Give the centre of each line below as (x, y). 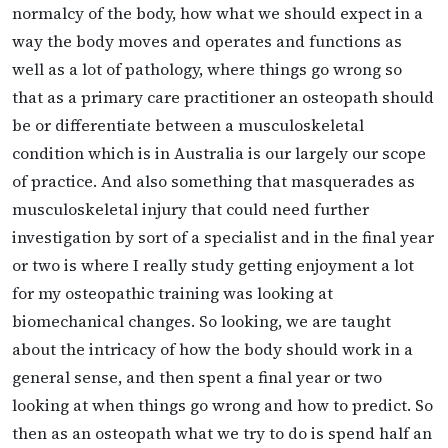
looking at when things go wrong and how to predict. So (222, 405)
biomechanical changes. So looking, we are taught (201, 321)
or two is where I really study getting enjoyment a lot (213, 265)
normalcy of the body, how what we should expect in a (217, 13)
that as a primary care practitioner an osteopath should (223, 97)
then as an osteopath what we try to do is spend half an (222, 433)
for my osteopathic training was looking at (172, 293)
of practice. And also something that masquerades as (213, 181)
